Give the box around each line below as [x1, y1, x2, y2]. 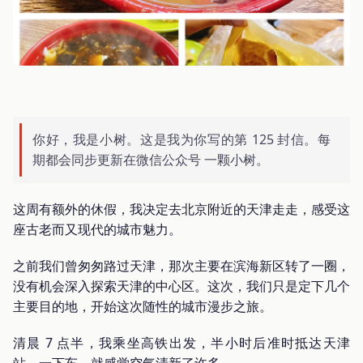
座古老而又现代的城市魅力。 [13, 220, 181, 238]
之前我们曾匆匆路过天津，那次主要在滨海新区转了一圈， [13, 256, 350, 275]
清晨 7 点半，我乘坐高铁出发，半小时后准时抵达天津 [13, 333, 350, 352]
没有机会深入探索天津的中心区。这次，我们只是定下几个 [13, 276, 350, 295]
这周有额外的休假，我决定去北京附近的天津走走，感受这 [13, 199, 350, 218]
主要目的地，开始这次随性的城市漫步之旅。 [13, 297, 272, 315]
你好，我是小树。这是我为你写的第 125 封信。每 [32, 130, 331, 148]
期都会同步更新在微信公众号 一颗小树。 [32, 150, 269, 169]
